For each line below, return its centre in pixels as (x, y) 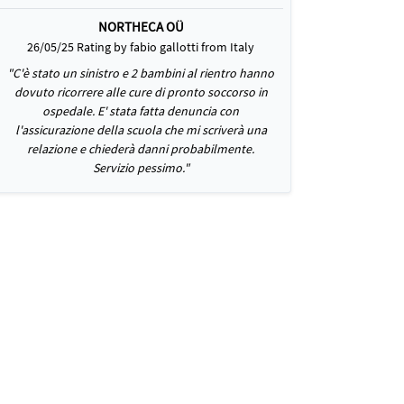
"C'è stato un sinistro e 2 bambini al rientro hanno (141, 73)
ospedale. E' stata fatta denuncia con (141, 111)
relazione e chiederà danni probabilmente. (141, 149)
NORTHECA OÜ (141, 27)
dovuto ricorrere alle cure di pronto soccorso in (141, 92)
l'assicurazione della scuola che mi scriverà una (141, 130)
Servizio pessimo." (141, 168)
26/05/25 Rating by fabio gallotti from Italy (141, 47)
